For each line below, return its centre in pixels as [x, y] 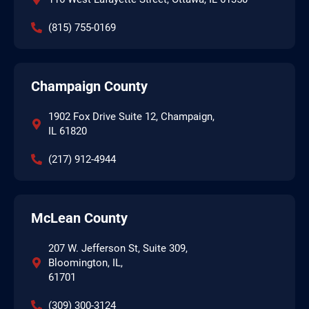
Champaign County [89, 86]
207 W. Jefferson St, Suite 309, [118, 248]
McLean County [79, 218]
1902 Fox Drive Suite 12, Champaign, [131, 116]
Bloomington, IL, [86, 262]
